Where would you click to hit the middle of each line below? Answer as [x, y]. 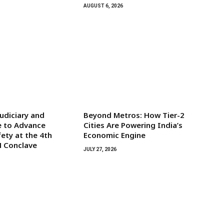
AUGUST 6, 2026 [103, 5]
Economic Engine [114, 135]
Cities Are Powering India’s [133, 125]
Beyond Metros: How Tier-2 [134, 115]
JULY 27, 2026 [100, 149]
